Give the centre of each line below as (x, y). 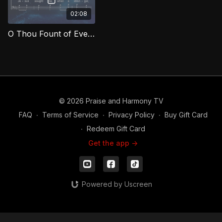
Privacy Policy (131, 115)
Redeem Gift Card (116, 129)
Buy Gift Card (186, 115)
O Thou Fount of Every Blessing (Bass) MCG (91, 34)
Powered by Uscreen (117, 184)
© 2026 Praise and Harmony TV (111, 101)
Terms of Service (70, 115)
